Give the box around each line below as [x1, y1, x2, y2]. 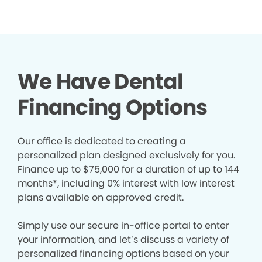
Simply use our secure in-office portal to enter [18, 219, 229, 233]
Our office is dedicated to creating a [18, 135, 186, 149]
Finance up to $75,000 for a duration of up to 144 [18, 163, 239, 177]
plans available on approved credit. [18, 191, 188, 205]
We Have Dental [18, 67, 183, 97]
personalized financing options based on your [18, 247, 229, 261]
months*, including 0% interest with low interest [18, 177, 235, 191]
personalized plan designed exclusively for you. [18, 149, 235, 163]
